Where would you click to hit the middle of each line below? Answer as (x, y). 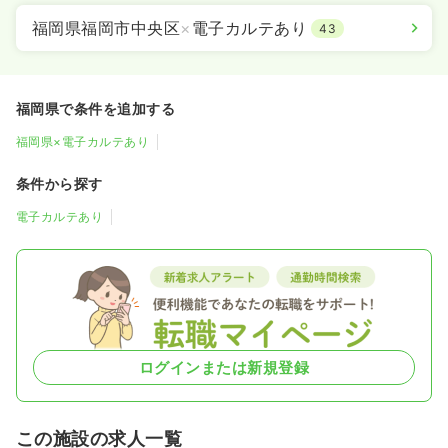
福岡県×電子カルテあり (83, 141)
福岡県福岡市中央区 (106, 27)
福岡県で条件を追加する (96, 108)
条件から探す (59, 183)
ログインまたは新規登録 (224, 367)
